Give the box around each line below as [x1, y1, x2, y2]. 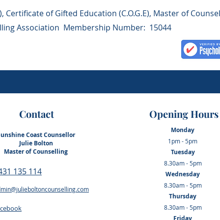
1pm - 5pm [168, 137, 198, 145]
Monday [171, 126, 195, 134]
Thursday [169, 192, 197, 200]
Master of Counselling [4, 147, 68, 156]
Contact [19, 107, 54, 120]
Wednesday [165, 170, 200, 178]
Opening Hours [149, 107, 219, 120]
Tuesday [170, 148, 195, 156]
